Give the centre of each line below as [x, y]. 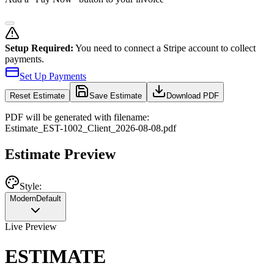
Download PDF [193, 96]
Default [49, 198]
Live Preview [31, 226]
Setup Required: [39, 48]
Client [99, 128]
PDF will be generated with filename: [77, 117]
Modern [23, 198]
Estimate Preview [60, 154]
